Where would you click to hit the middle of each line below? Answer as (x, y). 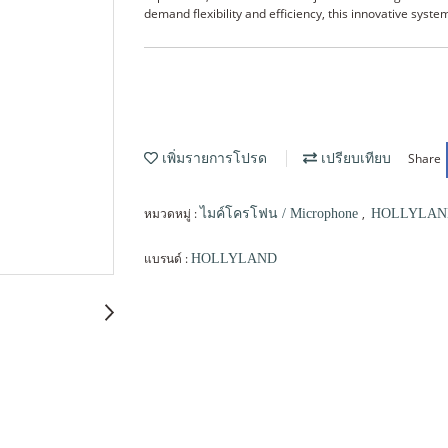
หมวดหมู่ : (172, 213)
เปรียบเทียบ (354, 159)
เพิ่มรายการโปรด (212, 159)
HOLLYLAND (234, 258)
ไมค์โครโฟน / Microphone (281, 213)
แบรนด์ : (167, 258)
